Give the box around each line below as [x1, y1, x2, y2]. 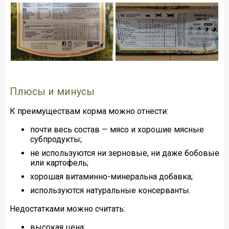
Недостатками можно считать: [9, 203, 125, 214]
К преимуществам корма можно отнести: [9, 106, 168, 116]
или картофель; [30, 157, 88, 168]
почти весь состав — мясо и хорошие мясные [30, 124, 204, 134]
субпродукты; [30, 134, 82, 144]
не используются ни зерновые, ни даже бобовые [30, 148, 219, 158]
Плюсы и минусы [9, 85, 95, 98]
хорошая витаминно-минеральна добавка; [30, 171, 193, 181]
